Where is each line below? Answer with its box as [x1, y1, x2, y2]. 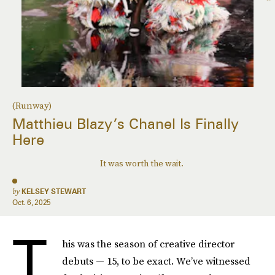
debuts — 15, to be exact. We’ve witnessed [62, 254, 250, 268]
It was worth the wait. [99, 157, 184, 170]
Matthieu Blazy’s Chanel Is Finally [12, 115, 239, 133]
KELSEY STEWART [21, 187, 86, 196]
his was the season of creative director [62, 237, 234, 250]
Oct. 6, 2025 [12, 198, 52, 207]
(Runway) [12, 99, 52, 112]
